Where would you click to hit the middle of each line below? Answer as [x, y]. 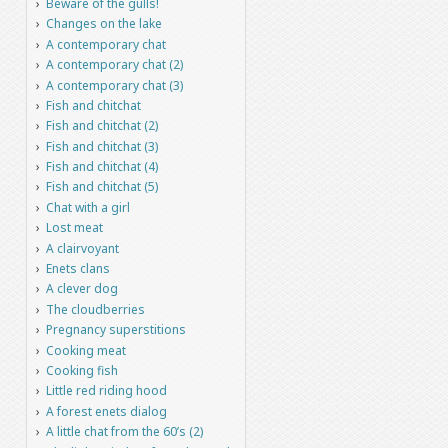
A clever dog [81, 289]
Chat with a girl [87, 207]
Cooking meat [85, 350]
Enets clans [77, 269]
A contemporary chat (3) [114, 85]
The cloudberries [95, 309]
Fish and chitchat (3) [101, 146]
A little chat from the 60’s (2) [124, 432]
